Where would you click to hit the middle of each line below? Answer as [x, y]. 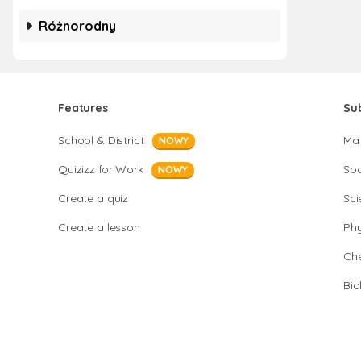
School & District [101, 140]
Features [83, 108]
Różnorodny [77, 26]
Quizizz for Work [101, 169]
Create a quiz [93, 198]
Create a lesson [99, 227]
